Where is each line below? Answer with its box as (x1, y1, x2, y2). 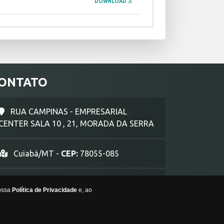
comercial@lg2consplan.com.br (12, 179, 126, 188)
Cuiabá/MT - (11, 149, 61, 158)
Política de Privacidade (12, 186, 77, 193)
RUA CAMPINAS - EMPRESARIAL (8, 107, 127, 116)
